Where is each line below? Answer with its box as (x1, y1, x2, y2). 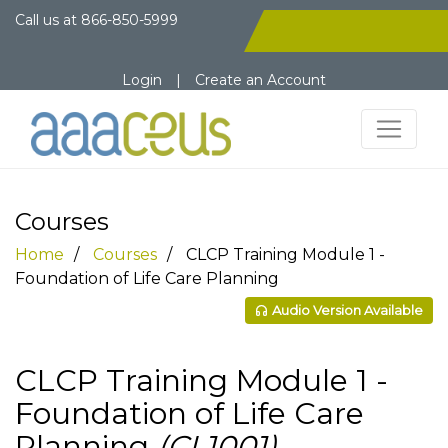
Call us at (15, 11, 81, 29)
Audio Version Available (272, 302, 423, 318)
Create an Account (195, 71, 326, 89)
